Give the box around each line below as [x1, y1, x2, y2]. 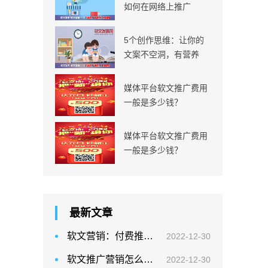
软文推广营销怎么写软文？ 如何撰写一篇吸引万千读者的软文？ [144, 254, 153, 264]
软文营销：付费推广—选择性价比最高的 [144, 231, 153, 241]
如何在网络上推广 [124, 2, 191, 11]
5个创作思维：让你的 [124, 35, 204, 45]
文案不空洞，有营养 [124, 50, 199, 59]
